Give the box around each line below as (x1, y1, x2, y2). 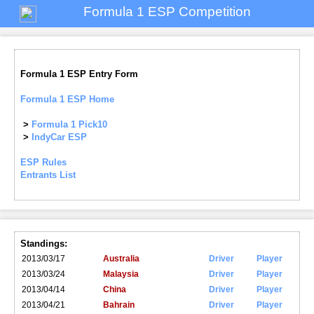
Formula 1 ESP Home (20, 93, 114, 104)
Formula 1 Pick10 (32, 118, 107, 130)
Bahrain (103, 300, 135, 310)
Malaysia (103, 269, 139, 280)
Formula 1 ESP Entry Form (20, 68, 138, 79)
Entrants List (20, 169, 76, 180)
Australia (103, 254, 139, 264)
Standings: (20, 238, 67, 250)
